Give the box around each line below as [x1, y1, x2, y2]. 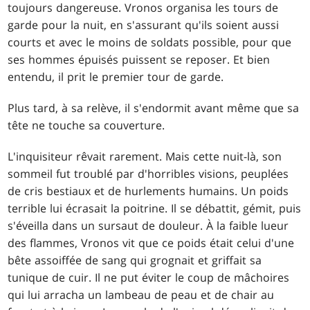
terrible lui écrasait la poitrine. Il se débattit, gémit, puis [8, 200, 302, 216]
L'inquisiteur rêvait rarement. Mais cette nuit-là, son [8, 148, 282, 164]
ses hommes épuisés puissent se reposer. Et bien [8, 51, 271, 67]
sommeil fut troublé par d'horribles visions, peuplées [8, 165, 289, 181]
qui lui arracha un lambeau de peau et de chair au [8, 286, 275, 302]
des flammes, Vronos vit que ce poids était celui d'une [8, 235, 295, 250]
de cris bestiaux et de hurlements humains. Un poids [8, 183, 289, 199]
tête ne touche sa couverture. [8, 117, 165, 133]
